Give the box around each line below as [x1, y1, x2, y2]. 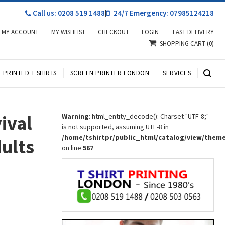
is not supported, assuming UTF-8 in [62, 122, 169, 131]
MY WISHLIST [51, 28, 85, 36]
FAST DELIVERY [173, 28, 214, 36]
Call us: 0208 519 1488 [31, 8, 105, 18]
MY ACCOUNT [2, 28, 39, 36]
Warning [62, 111, 89, 121]
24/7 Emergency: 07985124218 [112, 8, 214, 18]
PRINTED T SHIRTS [3, 69, 57, 77]
